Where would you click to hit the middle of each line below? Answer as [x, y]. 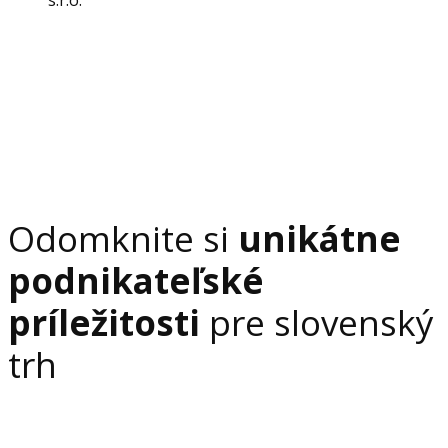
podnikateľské [136, 280]
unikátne [319, 238]
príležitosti [104, 322]
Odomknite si [123, 238]
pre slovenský [317, 322]
